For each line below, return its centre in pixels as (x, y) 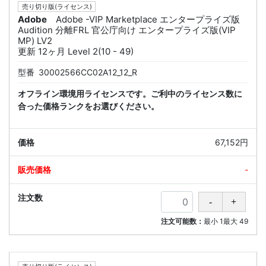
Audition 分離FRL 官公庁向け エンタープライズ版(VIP (127, 30)
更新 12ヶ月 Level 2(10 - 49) (76, 52)
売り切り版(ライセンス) (57, 7)
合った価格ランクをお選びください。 (88, 106)
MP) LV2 (35, 41)
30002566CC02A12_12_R (88, 72)
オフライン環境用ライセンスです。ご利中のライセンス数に (130, 94)
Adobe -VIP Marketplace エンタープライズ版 (148, 20)
